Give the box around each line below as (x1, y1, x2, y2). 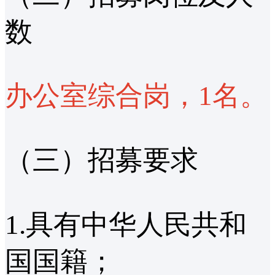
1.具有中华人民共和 (5, 209, 247, 240)
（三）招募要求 (5, 145, 198, 176)
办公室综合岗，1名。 (5, 80, 268, 112)
